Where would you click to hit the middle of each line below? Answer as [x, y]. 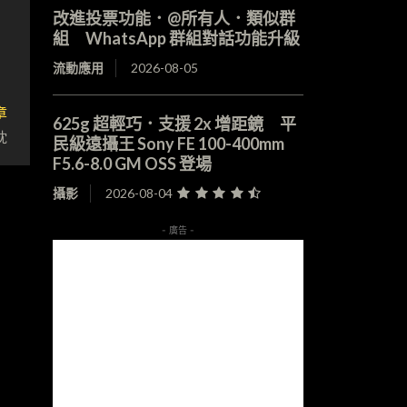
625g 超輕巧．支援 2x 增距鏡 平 [174, 124]
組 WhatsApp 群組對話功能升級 [176, 39]
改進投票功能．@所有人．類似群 [174, 19]
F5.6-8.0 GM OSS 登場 [132, 164]
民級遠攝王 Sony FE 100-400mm [168, 144]
